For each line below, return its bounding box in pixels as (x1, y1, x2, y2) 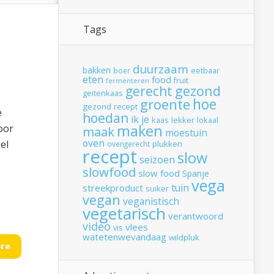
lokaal (197, 115, 218, 126)
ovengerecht (107, 139, 150, 149)
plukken (152, 138, 182, 150)
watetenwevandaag (83, 231, 166, 243)
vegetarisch (83, 202, 166, 225)
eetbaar (191, 65, 220, 76)
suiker (146, 183, 169, 194)
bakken (83, 64, 111, 76)
